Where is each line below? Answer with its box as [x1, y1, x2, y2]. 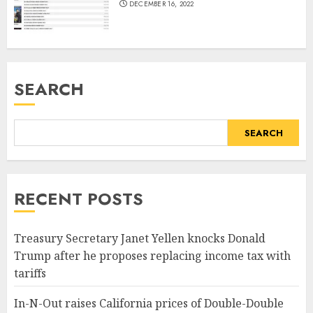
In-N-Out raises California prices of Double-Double [14, 296, 284, 312]
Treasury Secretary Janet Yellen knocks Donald [14, 231, 265, 247]
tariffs [14, 265, 46, 282]
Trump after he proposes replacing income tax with [14, 248, 291, 264]
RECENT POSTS [14, 187, 143, 212]
